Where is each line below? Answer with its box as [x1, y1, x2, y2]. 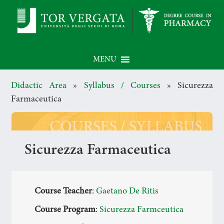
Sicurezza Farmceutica [99, 205, 184, 214]
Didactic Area [11, 81, 67, 90]
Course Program [34, 205, 96, 214]
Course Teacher [34, 186, 92, 196]
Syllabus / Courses [83, 81, 160, 90]
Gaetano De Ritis [96, 186, 159, 196]
